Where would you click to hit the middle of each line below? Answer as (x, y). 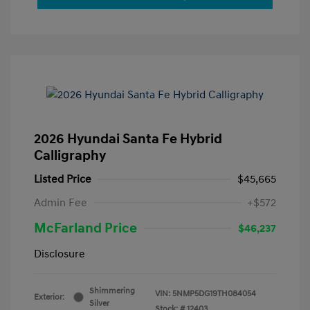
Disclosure (60, 254)
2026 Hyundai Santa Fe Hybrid (128, 139)
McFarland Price (85, 228)
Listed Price (63, 179)
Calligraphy (70, 155)
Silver (99, 303)
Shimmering (112, 291)
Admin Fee (61, 202)
